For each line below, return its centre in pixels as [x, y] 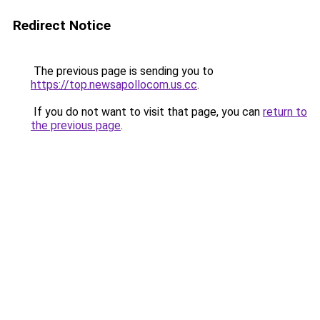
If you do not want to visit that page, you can [147, 112]
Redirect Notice [62, 25]
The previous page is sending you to [122, 71]
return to [285, 112]
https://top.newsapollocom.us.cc [114, 85]
